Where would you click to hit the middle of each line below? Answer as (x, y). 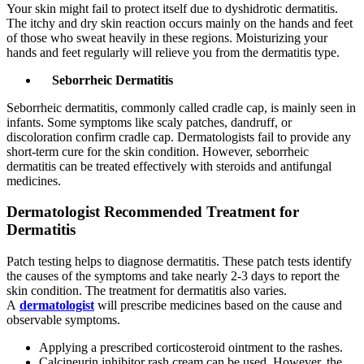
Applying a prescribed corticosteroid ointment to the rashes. (193, 348)
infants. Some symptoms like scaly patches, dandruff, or (149, 122)
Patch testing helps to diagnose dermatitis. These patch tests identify (179, 262)
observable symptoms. (65, 320)
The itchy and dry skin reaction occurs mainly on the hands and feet (180, 23)
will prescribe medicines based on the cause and (218, 305)
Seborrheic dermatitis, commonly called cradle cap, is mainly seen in (181, 107)
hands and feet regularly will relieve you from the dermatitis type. (175, 52)
